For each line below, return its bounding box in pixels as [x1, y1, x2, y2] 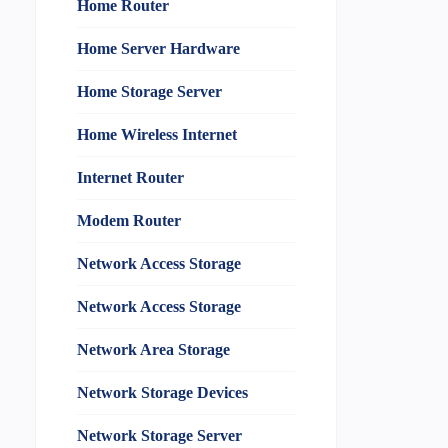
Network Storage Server [76, 427, 242, 445]
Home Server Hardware [76, 40, 240, 58]
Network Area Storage [76, 341, 230, 359]
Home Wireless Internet [76, 126, 237, 144]
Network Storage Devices [76, 384, 248, 402]
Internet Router [76, 169, 184, 187]
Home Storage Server [76, 83, 222, 101]
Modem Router [76, 212, 181, 230]
